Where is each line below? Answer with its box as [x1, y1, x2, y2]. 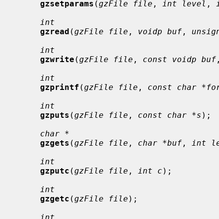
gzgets [40, 138, 69, 148]
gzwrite [40, 54, 74, 64]
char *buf [138, 138, 182, 148]
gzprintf [40, 82, 79, 92]
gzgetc [40, 194, 69, 203]
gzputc [40, 166, 69, 175]
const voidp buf [143, 54, 216, 64]
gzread [40, 26, 69, 36]
